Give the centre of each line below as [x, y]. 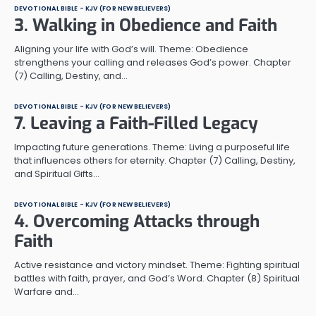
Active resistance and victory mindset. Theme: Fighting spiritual [157, 265]
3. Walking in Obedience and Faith [146, 25]
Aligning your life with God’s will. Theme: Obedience [131, 49]
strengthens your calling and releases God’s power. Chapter [153, 62]
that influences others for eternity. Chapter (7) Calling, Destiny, [155, 160]
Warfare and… [47, 291]
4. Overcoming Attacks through [137, 221]
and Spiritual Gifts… [57, 174]
